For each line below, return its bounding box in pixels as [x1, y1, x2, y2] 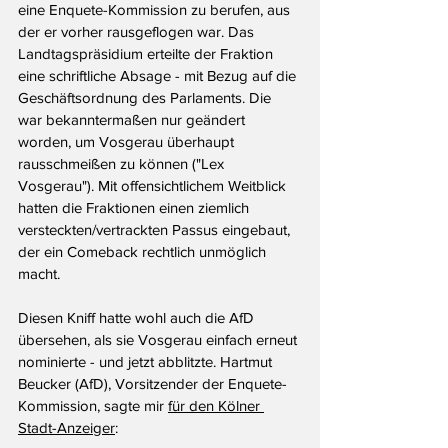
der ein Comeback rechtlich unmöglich [18, 243, 270, 261]
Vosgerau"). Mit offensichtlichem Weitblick [18, 177, 290, 195]
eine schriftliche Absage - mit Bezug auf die [18, 67, 300, 85]
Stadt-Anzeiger [18, 419, 115, 437]
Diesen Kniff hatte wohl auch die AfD [18, 309, 258, 327]
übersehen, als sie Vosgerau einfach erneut [18, 331, 301, 349]
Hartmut [220, 353, 276, 371]
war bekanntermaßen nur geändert [18, 111, 249, 129]
